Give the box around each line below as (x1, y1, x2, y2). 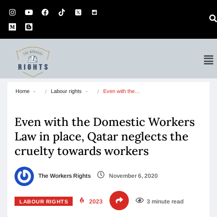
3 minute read (147, 198, 184, 205)
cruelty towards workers (15, 143, 149, 158)
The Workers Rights (37, 172, 91, 180)
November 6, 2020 (108, 172, 158, 180)
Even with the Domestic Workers (15, 114, 195, 129)
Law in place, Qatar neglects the (15, 129, 188, 144)
